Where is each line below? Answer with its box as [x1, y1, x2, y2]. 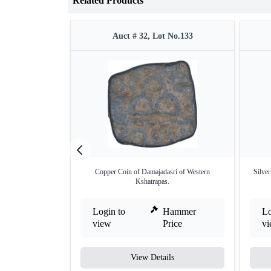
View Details [131, 253, 174, 263]
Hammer [163, 206, 197, 217]
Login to [93, 206, 125, 217]
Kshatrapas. [135, 177, 169, 186]
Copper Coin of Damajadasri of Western [95, 168, 210, 177]
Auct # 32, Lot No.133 [112, 31, 193, 41]
